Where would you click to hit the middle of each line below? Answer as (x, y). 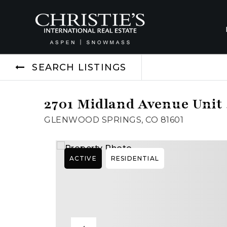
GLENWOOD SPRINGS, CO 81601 (114, 120)
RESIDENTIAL (135, 158)
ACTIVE (83, 158)
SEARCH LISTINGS (79, 67)
